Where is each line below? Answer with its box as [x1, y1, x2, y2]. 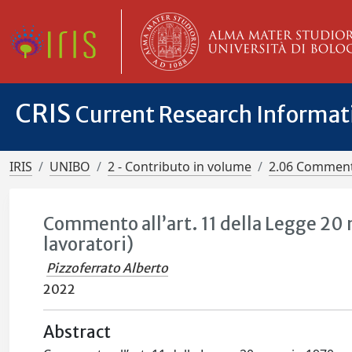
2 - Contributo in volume [108, 158, 251, 175]
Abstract [43, 322, 112, 343]
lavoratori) [43, 233, 134, 255]
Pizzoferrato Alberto [46, 260, 169, 276]
